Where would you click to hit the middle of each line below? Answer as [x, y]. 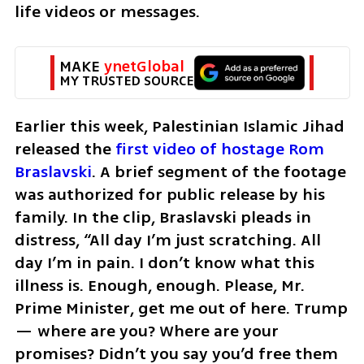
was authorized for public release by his [169, 195]
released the [65, 149]
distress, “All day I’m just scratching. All [167, 240]
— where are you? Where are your [146, 331]
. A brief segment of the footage [219, 172]
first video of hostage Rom [219, 149]
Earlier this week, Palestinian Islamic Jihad [179, 127]
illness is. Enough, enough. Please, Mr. [159, 286]
